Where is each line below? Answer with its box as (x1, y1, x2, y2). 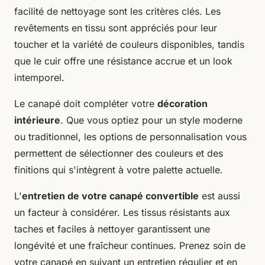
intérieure (14, 114, 60, 126)
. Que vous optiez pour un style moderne (60, 114, 243, 126)
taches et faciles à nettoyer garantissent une (14, 222, 210, 235)
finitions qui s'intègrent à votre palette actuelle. (14, 163, 223, 176)
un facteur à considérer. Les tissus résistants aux (14, 206, 230, 218)
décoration (157, 97, 208, 109)
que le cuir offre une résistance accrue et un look (14, 54, 232, 67)
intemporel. (14, 71, 64, 83)
